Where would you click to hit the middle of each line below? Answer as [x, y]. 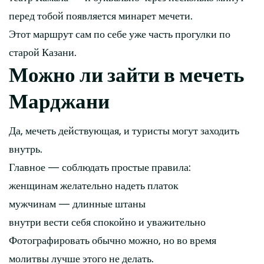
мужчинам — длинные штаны [77, 204]
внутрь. [26, 150]
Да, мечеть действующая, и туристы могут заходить [124, 131]
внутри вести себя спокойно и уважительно [107, 223]
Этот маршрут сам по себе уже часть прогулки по [120, 35]
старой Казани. [43, 53]
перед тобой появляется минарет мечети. [101, 16]
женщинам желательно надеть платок [94, 186]
